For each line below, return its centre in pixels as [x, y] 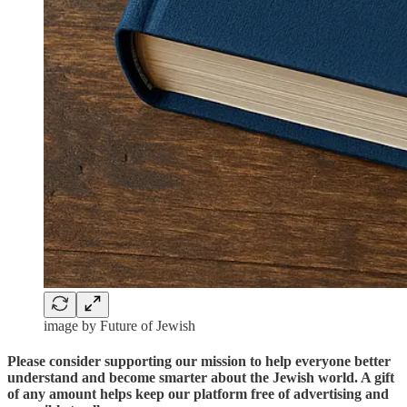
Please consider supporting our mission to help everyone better [199, 361]
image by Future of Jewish [119, 325]
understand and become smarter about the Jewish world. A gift [201, 377]
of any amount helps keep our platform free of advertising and [198, 393]
